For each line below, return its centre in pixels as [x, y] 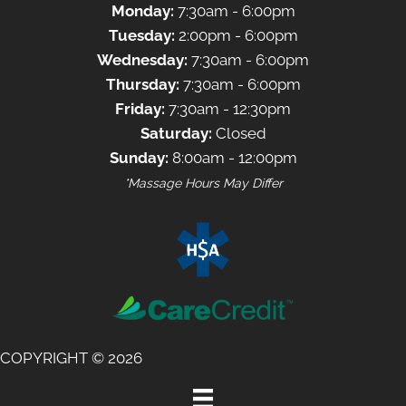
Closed [239, 133]
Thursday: [142, 84]
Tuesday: [141, 35]
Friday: [140, 108]
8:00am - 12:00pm [232, 157]
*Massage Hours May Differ [203, 183]
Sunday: [139, 157]
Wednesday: [142, 59]
